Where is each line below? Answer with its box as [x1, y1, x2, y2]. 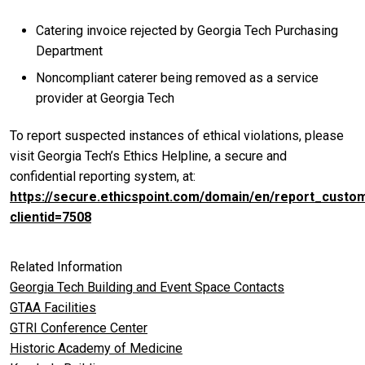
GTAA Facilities [10, 299, 96, 315]
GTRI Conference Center [10, 319, 147, 336]
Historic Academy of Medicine [10, 340, 182, 356]
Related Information [10, 258, 122, 275]
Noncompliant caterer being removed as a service [36, 70, 319, 86]
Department [36, 43, 103, 59]
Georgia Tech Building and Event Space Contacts [10, 279, 284, 295]
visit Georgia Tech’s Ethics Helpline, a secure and [10, 147, 287, 164]
